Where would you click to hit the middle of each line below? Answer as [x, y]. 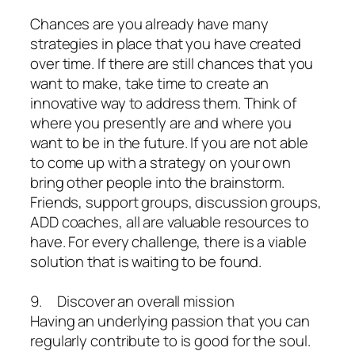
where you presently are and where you [161, 123]
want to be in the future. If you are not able [169, 143]
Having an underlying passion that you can [170, 321]
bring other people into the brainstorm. [158, 183]
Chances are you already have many [149, 24]
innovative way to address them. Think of [163, 103]
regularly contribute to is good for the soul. [170, 341]
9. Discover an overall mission [132, 302]
